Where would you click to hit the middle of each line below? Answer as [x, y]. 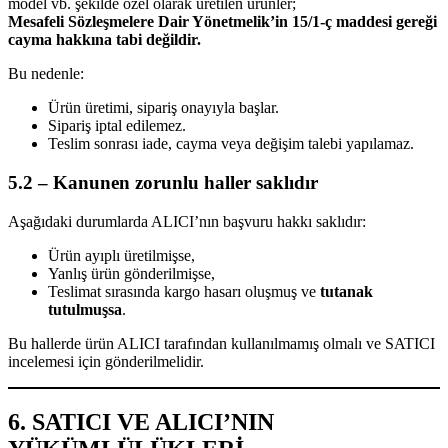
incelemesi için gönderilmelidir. [106, 361]
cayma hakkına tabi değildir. [104, 40]
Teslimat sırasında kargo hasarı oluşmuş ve [184, 291]
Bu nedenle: [46, 74]
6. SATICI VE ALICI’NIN [141, 421]
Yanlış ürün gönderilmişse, [131, 273]
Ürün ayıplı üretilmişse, [121, 255]
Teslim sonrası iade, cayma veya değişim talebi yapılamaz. [231, 144]
